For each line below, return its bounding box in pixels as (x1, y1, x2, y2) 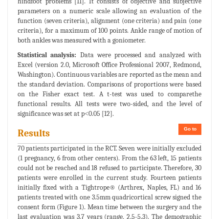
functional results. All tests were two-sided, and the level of (18, 100, 201, 109)
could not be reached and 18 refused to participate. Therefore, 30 (18, 164, 201, 173)
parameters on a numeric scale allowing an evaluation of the (18, 7, 201, 16)
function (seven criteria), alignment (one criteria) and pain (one (18, 17, 201, 25)
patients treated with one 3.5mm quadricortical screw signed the (18, 193, 201, 202)
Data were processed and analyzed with (76, 51, 202, 60)
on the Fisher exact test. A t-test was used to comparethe (18, 90, 201, 99)
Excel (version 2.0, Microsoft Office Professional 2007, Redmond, (18, 61, 201, 69)
